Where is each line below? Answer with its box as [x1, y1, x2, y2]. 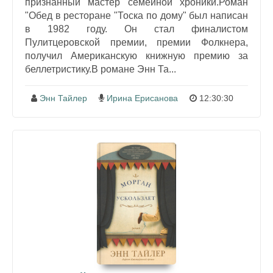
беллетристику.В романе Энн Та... [25, 64, 176, 74]
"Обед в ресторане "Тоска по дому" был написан [25, 10, 248, 21]
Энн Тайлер [39, 93, 87, 103]
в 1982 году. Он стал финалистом [25, 24, 248, 34]
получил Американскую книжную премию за [25, 51, 248, 61]
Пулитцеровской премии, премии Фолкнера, [25, 37, 248, 48]
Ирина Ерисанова [106, 93, 178, 103]
